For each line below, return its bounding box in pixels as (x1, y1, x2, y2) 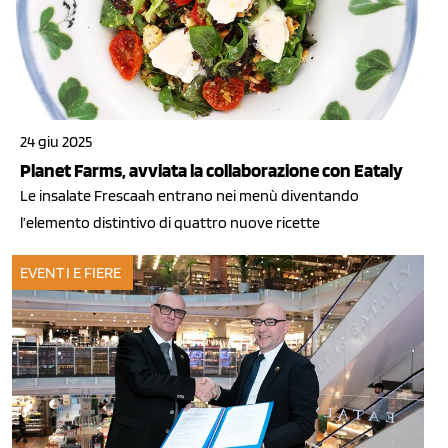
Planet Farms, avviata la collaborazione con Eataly (20, 158, 403, 182)
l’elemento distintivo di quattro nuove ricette (20, 212, 320, 232)
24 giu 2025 (20, 131, 92, 151)
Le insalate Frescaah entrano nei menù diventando (20, 185, 359, 205)
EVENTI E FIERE (20, 263, 122, 283)
